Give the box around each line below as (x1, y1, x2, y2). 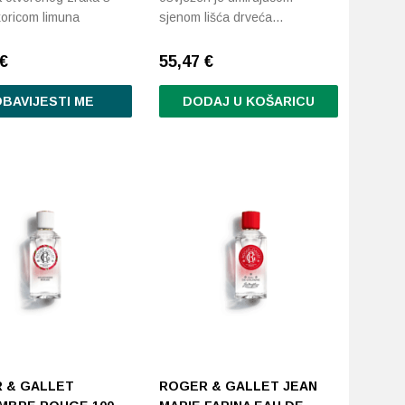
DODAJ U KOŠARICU (182, 94, 315, 108)
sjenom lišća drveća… (159, 10, 285, 24)
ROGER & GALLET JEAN (159, 379, 318, 393)
